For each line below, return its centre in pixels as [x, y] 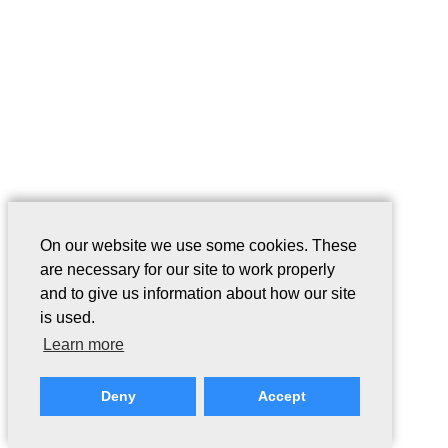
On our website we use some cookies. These [198, 246]
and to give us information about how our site [198, 294]
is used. [67, 318]
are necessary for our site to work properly [187, 270]
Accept [281, 396]
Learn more [84, 345]
